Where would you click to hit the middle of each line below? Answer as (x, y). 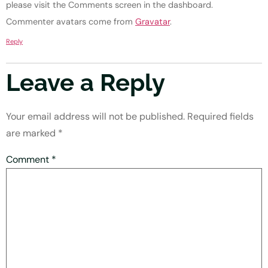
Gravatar (153, 21)
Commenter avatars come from (71, 21)
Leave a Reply (86, 83)
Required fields (220, 117)
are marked (32, 133)
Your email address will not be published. (95, 117)
